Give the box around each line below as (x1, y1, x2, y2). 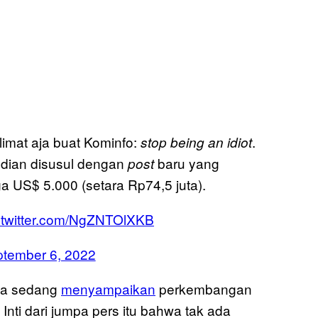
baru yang (154, 153, 219, 173)
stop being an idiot (141, 133, 252, 152)
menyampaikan (61, 279, 155, 299)
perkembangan (155, 279, 252, 299)
